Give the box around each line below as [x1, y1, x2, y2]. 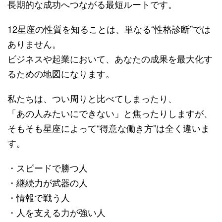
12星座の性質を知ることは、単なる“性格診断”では [7, 22, 211, 35]
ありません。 [7, 37, 61, 50]
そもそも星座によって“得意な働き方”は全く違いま [7, 121, 210, 134]
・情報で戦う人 [7, 190, 70, 204]
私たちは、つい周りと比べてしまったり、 [7, 91, 177, 105]
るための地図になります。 [7, 66, 114, 80]
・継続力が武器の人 [7, 175, 88, 189]
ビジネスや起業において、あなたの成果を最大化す [7, 52, 213, 65]
